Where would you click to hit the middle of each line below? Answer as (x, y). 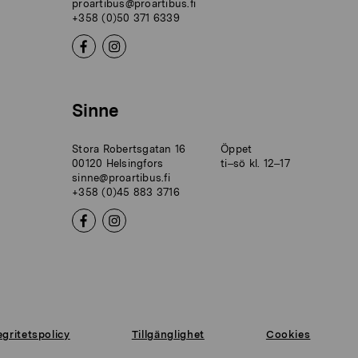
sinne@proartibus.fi (121, 177)
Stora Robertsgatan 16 (129, 149)
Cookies (288, 334)
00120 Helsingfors (118, 163)
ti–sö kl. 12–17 (255, 163)
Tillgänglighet (168, 334)
